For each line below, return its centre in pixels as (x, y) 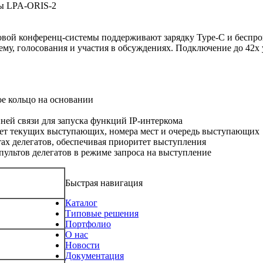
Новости (82, 245)
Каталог (81, 203)
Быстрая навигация (104, 183)
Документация (95, 255)
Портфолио (88, 224)
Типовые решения (102, 213)
